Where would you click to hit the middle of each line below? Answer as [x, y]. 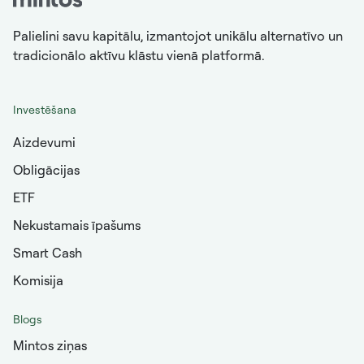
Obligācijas [46, 170]
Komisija [38, 281]
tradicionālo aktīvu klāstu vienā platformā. [139, 56]
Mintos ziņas [50, 346]
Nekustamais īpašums [77, 225]
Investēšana [45, 110]
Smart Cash [48, 253]
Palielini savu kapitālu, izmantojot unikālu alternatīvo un [178, 36]
